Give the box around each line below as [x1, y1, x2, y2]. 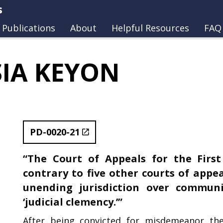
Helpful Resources [111, 21, 189, 34]
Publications [2, 21, 55, 34]
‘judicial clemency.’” [23, 195, 122, 209]
